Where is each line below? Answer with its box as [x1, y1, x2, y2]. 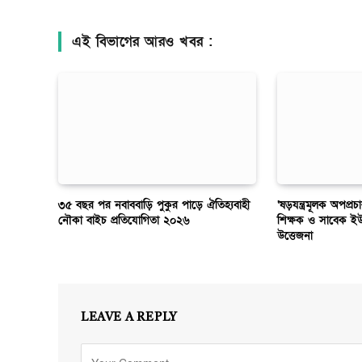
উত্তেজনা [277, 228, 314, 244]
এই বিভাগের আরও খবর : [72, 32, 213, 52]
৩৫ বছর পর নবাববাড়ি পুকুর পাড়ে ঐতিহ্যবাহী [58, 197, 250, 213]
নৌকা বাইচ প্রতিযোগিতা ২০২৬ [58, 213, 190, 229]
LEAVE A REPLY [81, 312, 178, 325]
